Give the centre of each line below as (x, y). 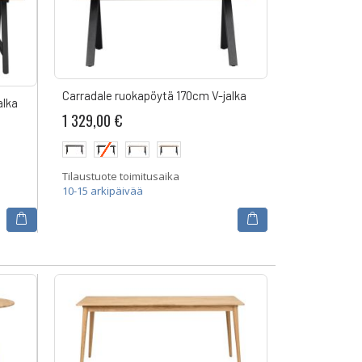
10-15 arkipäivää (102, 190)
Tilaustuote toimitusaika (120, 176)
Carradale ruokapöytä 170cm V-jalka (154, 96)
